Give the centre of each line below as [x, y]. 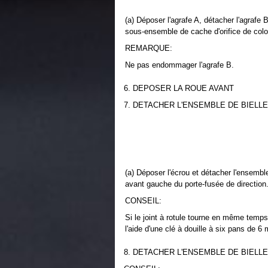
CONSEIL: [143, 201]
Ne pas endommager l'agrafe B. [179, 65]
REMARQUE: [149, 48]
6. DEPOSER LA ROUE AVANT [179, 88]
